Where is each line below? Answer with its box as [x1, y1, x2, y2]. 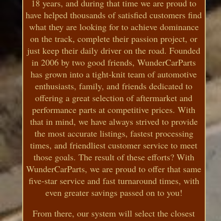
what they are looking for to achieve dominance [29, 20, 199, 33]
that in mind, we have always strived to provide [30, 115, 198, 127]
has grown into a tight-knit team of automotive [31, 68, 197, 80]
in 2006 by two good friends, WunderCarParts [32, 56, 196, 68]
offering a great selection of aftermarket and [35, 91, 193, 104]
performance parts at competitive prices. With [32, 103, 196, 115]
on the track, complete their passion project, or [30, 32, 198, 44]
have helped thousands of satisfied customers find [26, 8, 202, 21]
